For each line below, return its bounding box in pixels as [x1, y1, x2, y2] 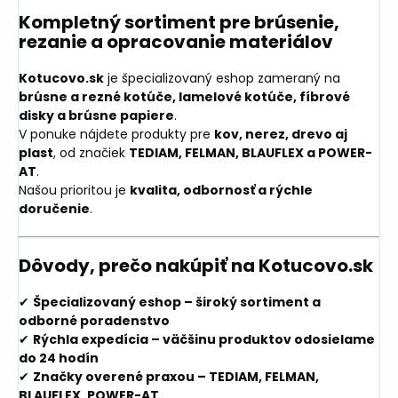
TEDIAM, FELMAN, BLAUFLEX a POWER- [129, 143, 372, 162]
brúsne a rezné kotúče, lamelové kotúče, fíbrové [19, 87, 350, 106]
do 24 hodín [19, 348, 99, 367]
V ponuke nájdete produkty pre [19, 124, 214, 143]
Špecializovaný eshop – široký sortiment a [33, 292, 321, 311]
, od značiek [53, 143, 129, 162]
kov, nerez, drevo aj [214, 124, 347, 143]
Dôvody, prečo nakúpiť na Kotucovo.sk [19, 252, 373, 278]
